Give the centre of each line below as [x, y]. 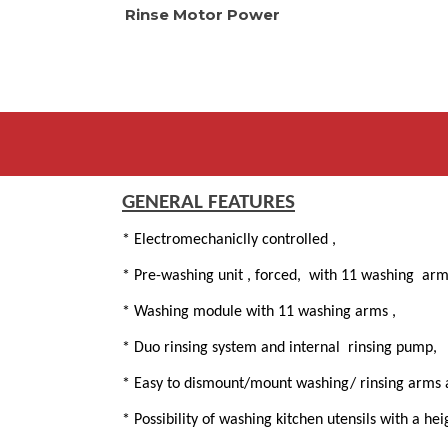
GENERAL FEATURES [208, 202]
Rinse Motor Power [202, 14]
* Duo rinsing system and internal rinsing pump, [283, 347]
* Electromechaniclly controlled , [229, 239]
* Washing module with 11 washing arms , [259, 311]
